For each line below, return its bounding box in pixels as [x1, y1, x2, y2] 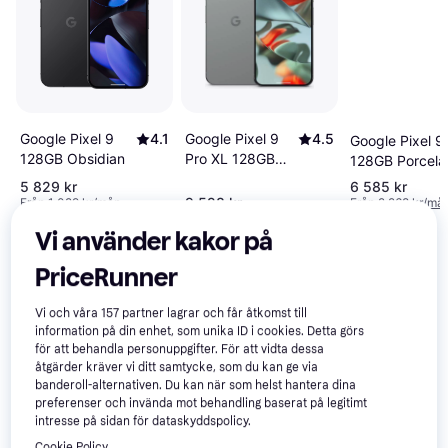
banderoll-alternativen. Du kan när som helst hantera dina [35, 378, 357, 393]
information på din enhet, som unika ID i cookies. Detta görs [35, 324, 365, 339]
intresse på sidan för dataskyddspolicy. [35, 414, 252, 429]
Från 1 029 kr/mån [20, 194, 121, 210]
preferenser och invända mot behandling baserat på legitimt [35, 396, 368, 411]
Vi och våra [35, 306, 102, 321]
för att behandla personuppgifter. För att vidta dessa [35, 342, 325, 357]
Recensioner [16, 246, 158, 278]
